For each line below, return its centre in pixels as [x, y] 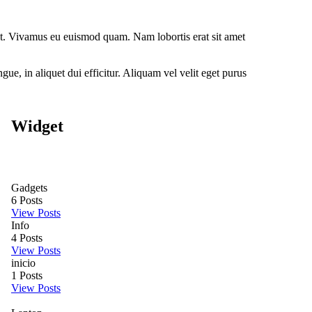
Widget [37, 126]
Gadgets [29, 187]
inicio [23, 263]
